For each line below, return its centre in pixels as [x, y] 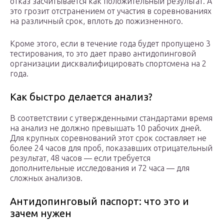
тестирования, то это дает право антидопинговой [103, 54]
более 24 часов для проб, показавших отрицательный [111, 148]
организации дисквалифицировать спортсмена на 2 [108, 64]
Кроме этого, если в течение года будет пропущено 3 [110, 44]
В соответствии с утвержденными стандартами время [111, 118]
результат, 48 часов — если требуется [80, 158]
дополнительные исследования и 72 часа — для [100, 168]
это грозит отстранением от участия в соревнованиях [111, 11]
